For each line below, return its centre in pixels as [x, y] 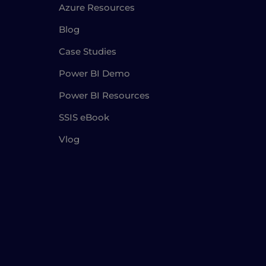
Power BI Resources [104, 96]
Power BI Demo [94, 74]
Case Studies [87, 52]
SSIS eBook [84, 118]
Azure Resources [96, 8]
